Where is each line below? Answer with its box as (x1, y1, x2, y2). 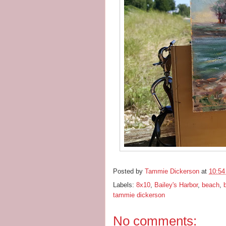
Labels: (113, 181, 136, 189)
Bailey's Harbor (154, 181, 198, 189)
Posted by (113, 167, 145, 176)
